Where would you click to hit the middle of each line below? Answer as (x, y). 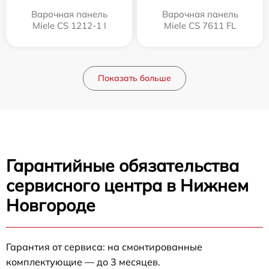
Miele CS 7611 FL (200, 26)
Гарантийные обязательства (122, 165)
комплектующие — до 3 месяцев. (83, 262)
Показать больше (134, 78)
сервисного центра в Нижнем (127, 185)
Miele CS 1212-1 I (69, 26)
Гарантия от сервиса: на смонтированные (104, 247)
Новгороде (51, 205)
